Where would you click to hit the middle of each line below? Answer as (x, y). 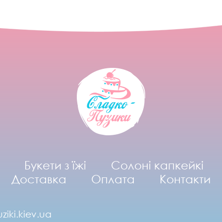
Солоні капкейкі (157, 165)
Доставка (39, 179)
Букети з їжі (55, 165)
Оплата (113, 179)
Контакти (185, 179)
